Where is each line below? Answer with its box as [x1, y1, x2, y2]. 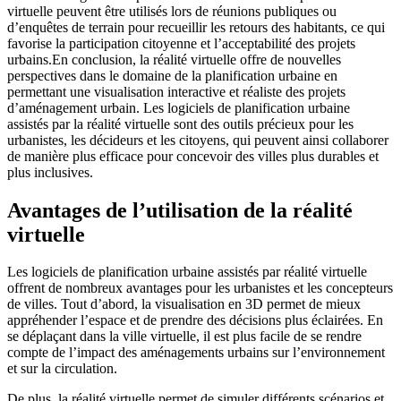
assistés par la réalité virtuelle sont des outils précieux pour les [7, 115, 354, 132]
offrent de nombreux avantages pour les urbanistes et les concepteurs [7, 280, 393, 296]
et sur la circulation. [7, 361, 117, 377]
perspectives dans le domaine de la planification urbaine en [7, 67, 337, 83]
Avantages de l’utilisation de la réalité [7, 198, 353, 222]
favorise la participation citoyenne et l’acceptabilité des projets [7, 35, 355, 51]
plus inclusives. [7, 164, 93, 180]
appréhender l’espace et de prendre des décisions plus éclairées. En [7, 312, 383, 328]
